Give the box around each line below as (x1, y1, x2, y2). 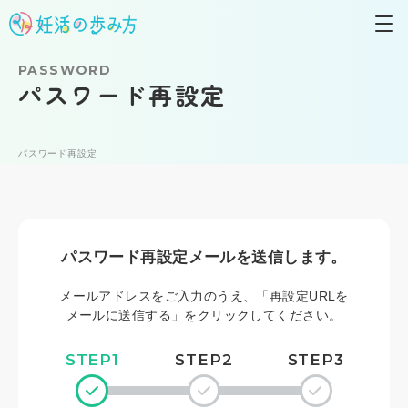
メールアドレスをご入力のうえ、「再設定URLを (59, 289, 349, 303)
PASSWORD (18, 62, 112, 78)
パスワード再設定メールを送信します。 (61, 249, 347, 266)
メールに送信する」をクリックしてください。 (66, 308, 342, 322)
